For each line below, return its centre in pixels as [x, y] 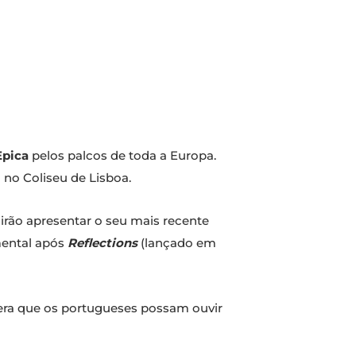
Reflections [103, 243]
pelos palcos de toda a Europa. [122, 156]
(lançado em [177, 243]
